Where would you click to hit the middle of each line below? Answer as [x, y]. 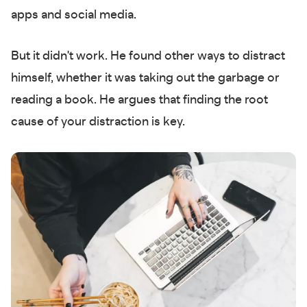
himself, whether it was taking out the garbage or [145, 78]
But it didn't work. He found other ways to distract [148, 57]
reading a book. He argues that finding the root [139, 100]
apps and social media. [75, 15]
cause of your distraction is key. [99, 122]
